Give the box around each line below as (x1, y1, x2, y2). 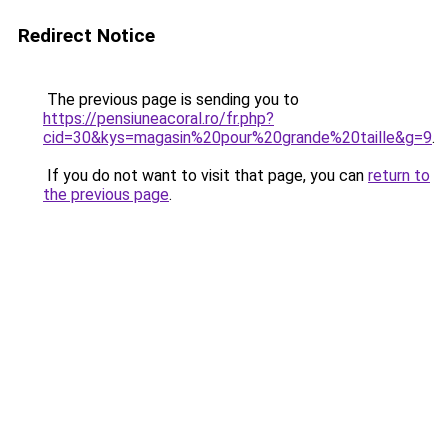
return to (368, 166, 430, 185)
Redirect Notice (18, 24, 155, 47)
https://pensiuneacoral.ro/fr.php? (43, 109, 274, 128)
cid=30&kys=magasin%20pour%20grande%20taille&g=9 (43, 128, 432, 147)
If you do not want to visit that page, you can (43, 166, 368, 185)
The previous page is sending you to (43, 90, 299, 109)
